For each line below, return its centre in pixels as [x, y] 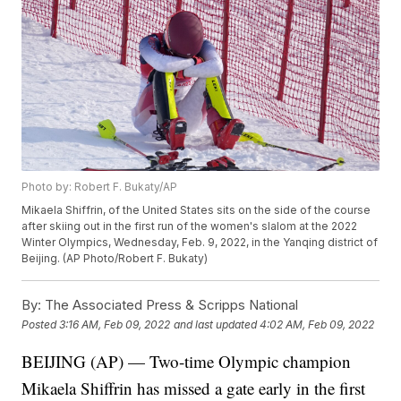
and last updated [216, 324]
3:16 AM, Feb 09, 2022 [115, 324]
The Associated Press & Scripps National [170, 305]
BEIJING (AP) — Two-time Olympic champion [187, 362]
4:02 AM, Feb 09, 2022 [317, 324]
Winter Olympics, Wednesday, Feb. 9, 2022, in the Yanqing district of [200, 243]
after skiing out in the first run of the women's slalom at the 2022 [190, 226]
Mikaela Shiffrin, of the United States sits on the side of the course [196, 210]
